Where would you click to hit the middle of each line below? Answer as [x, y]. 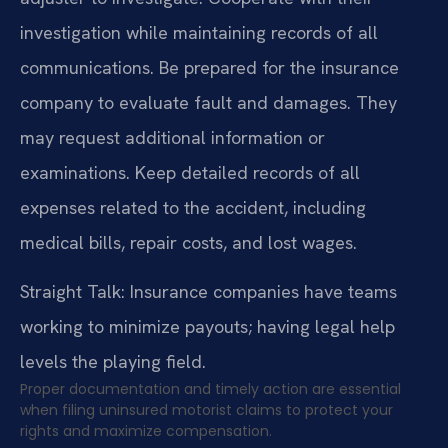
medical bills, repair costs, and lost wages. [188, 242]
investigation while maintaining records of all [199, 32]
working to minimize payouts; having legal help [207, 327]
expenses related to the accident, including [193, 207]
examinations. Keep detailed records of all [190, 172]
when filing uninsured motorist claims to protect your [206, 410]
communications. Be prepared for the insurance [209, 67]
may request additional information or [172, 137]
